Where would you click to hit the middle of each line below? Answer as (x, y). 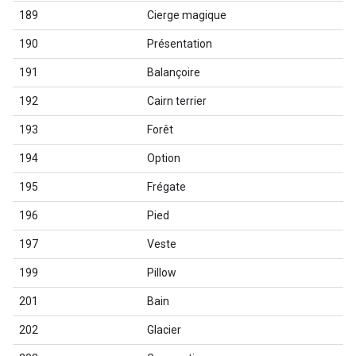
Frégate (166, 187)
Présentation (180, 44)
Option (164, 158)
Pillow (162, 273)
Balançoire (174, 72)
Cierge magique (187, 15)
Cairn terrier (177, 101)
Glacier (164, 330)
